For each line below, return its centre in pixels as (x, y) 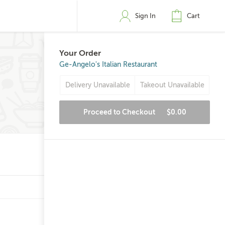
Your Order (80, 53)
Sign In (145, 16)
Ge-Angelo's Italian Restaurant (108, 65)
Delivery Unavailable (97, 85)
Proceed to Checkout (120, 112)
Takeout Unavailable (172, 85)
